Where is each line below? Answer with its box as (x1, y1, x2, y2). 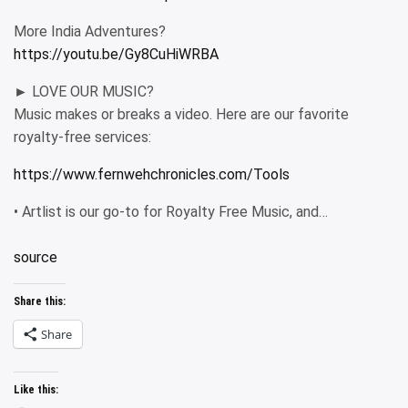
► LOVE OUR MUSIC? (14, 83, 154, 100)
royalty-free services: (14, 128, 151, 146)
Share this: (14, 295, 66, 308)
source (14, 249, 57, 266)
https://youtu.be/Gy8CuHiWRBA (14, 46, 219, 63)
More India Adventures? (14, 23, 166, 40)
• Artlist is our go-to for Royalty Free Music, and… (14, 203, 328, 220)
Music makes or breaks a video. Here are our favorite (14, 106, 349, 123)
